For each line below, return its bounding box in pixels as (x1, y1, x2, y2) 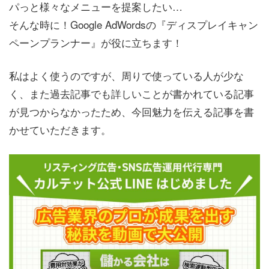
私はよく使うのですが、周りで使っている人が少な (9, 68, 244, 83)
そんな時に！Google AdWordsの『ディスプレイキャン (9, 16, 258, 32)
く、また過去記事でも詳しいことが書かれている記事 (9, 86, 254, 101)
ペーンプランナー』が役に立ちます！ (9, 34, 183, 50)
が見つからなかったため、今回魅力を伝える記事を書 (9, 104, 254, 119)
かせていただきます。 (9, 122, 111, 138)
